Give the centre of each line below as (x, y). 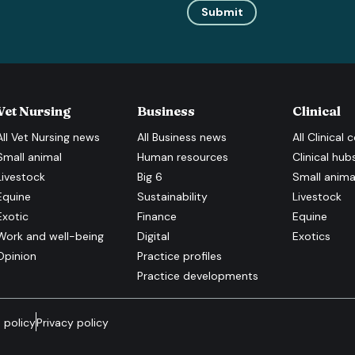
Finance (157, 216)
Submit (222, 12)
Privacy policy (73, 322)
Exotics (311, 236)
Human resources (183, 157)
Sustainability (173, 196)
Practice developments (198, 275)
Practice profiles (180, 256)
